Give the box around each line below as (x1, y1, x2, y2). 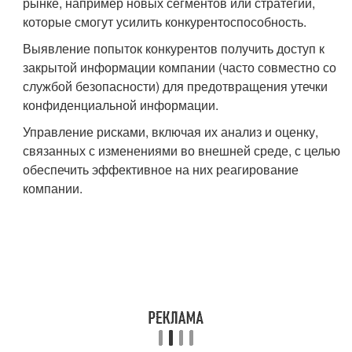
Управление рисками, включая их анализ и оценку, (23, 122, 319, 141)
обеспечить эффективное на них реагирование (23, 159, 299, 178)
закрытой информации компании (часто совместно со (23, 57, 337, 76)
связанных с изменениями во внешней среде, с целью (23, 141, 341, 159)
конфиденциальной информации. (23, 95, 219, 114)
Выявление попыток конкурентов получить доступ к (23, 38, 325, 57)
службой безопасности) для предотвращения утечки (23, 76, 328, 95)
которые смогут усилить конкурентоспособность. (23, 12, 307, 31)
